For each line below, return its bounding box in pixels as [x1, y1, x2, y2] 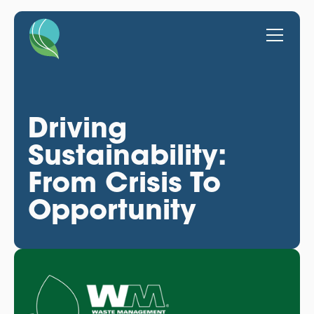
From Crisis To [27, 163, 221, 200]
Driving [27, 109, 127, 145]
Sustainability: [27, 136, 226, 172]
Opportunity [27, 191, 196, 227]
